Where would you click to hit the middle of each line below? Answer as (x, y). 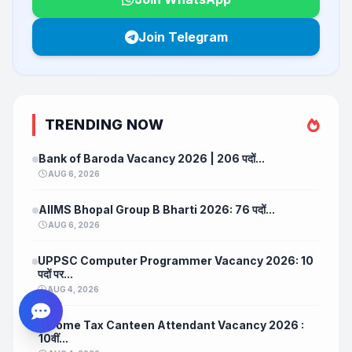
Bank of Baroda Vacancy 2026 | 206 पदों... (152, 159)
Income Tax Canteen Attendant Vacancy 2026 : (171, 325)
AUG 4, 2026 (73, 290)
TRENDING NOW (104, 125)
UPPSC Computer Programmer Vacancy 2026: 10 (176, 261)
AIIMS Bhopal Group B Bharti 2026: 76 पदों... (157, 210)
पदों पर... (56, 274)
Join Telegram (183, 37)
